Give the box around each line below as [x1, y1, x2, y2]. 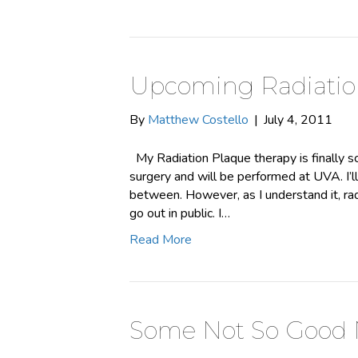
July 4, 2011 [264, 111, 332, 129]
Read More [129, 231, 192, 249]
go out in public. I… [129, 205, 230, 222]
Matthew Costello [148, 111, 249, 129]
